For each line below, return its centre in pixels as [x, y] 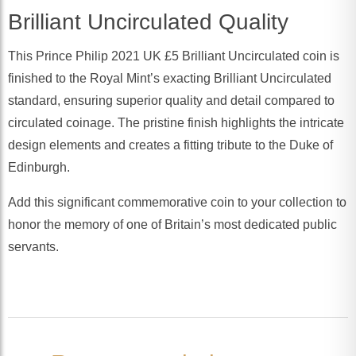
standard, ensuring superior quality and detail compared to [171, 101]
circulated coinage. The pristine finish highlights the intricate [176, 123]
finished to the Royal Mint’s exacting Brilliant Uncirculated [170, 79]
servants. [33, 247]
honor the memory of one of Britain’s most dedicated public [172, 225]
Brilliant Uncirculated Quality [148, 22]
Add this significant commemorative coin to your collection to [177, 203]
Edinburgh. [39, 168]
